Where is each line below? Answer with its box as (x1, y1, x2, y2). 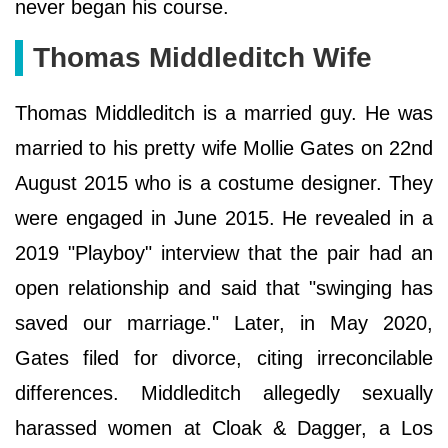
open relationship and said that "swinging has (15, 277, 433, 300)
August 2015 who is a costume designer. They (15, 172, 433, 195)
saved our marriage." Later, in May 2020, (15, 312, 433, 335)
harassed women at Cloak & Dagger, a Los (15, 417, 433, 440)
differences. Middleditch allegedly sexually (15, 382, 433, 405)
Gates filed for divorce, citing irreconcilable (15, 347, 433, 370)
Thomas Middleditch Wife (33, 42, 372, 74)
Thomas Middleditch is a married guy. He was (15, 102, 433, 125)
